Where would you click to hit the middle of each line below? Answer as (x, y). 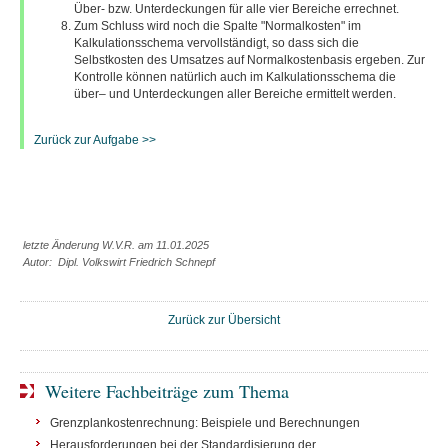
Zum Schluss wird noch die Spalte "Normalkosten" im (217, 26)
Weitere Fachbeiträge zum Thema (167, 391)
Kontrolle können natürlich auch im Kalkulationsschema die (235, 77)
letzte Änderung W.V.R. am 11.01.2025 (116, 245)
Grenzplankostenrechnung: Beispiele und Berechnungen (205, 423)
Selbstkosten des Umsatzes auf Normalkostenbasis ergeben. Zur (249, 60)
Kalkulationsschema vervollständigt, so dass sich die (216, 43)
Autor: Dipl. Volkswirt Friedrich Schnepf (119, 262)
